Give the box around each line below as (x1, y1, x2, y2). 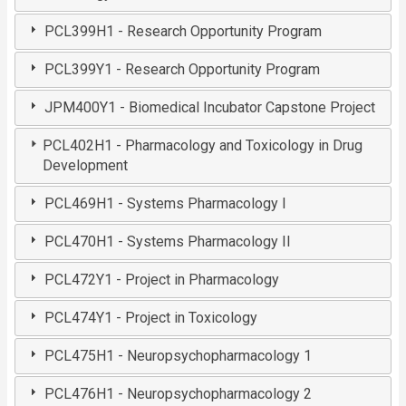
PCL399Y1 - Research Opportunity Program (44, 61, 321, 79)
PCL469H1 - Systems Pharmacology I (44, 195, 287, 213)
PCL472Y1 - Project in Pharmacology (44, 271, 280, 289)
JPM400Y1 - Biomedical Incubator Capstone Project (44, 99, 376, 117)
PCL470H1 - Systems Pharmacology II (44, 233, 292, 251)
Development (42, 157, 128, 175)
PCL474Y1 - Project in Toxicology (44, 309, 258, 327)
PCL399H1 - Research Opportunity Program (44, 23, 323, 41)
